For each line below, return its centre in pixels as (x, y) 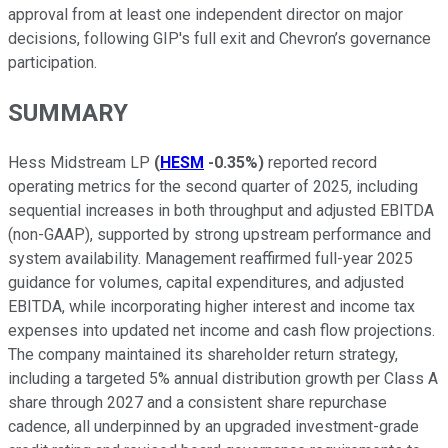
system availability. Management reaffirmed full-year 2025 (210, 258)
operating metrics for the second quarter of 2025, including (213, 186)
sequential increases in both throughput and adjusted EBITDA (221, 210)
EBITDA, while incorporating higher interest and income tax (211, 306)
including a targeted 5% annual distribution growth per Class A (223, 378)
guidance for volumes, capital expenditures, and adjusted (206, 282)
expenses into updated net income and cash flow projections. (221, 330)
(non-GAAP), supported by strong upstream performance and (219, 234)
